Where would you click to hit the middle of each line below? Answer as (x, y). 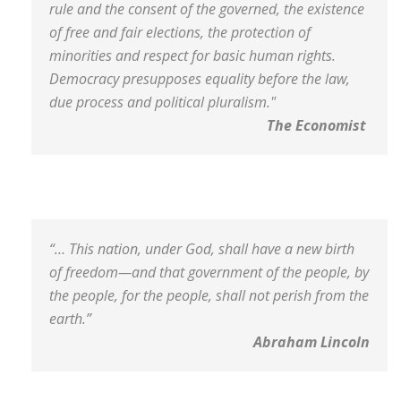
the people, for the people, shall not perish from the (209, 295)
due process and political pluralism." (162, 102)
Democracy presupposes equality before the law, (200, 79)
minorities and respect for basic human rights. (192, 55)
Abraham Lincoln (311, 342)
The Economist (318, 125)
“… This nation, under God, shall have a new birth (202, 249)
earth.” (70, 319)
